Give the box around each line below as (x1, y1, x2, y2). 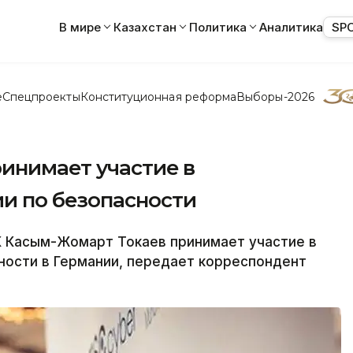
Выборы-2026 (236, 89, 314, 104)
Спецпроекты (2, 89, 80, 104)
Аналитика (259, 19, 323, 35)
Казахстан (113, 19, 176, 35)
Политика (189, 19, 247, 35)
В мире (59, 19, 101, 35)
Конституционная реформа (80, 89, 237, 104)
